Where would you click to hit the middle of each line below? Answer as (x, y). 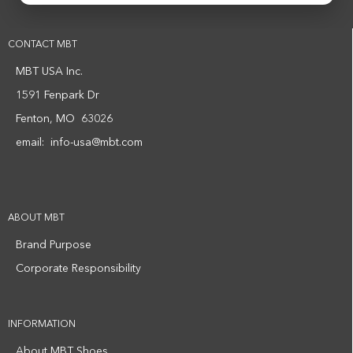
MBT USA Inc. (49, 72)
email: (33, 143)
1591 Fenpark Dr (58, 95)
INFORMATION (42, 325)
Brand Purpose (54, 245)
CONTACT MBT (43, 45)
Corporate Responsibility (78, 269)
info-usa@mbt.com (97, 143)
